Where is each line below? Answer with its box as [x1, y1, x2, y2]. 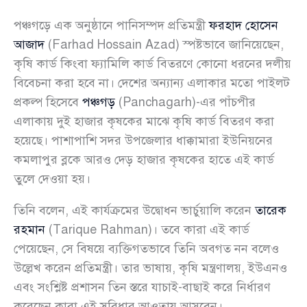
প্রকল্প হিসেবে [14, 95, 82, 110]
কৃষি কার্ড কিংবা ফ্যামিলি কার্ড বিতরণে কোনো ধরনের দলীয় [14, 56, 291, 72]
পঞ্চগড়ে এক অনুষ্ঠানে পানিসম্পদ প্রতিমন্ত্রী [14, 18, 209, 34]
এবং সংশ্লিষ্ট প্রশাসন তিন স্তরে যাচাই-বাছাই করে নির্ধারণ [14, 280, 271, 295]
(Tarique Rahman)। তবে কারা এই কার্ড [45, 222, 249, 238]
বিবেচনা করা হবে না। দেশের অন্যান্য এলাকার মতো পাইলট [14, 75, 290, 91]
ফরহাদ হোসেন [209, 18, 278, 34]
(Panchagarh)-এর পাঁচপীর [115, 95, 256, 110]
